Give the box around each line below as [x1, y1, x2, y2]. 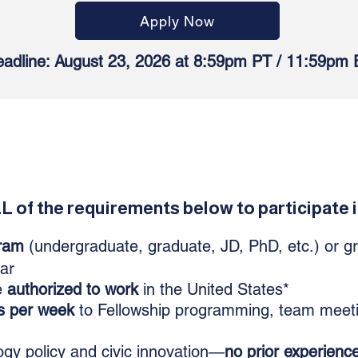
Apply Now [139, 12, 216, 30]
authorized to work [7, 280, 138, 299]
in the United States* [138, 280, 289, 299]
